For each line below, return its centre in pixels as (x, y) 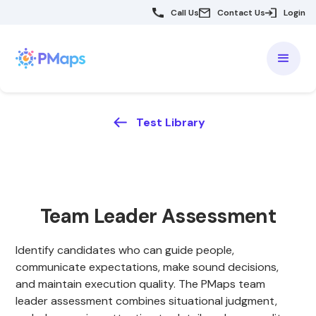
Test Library (170, 122)
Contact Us (241, 12)
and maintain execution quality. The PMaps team (141, 284)
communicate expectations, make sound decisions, (147, 267)
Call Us (185, 12)
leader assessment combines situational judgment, (147, 301)
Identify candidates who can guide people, (125, 250)
